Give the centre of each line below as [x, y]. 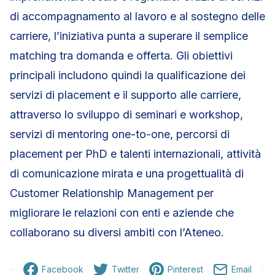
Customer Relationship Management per [112, 193]
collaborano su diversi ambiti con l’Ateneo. [117, 232]
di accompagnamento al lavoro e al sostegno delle [137, 16]
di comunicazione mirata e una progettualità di [127, 173]
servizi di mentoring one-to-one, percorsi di [120, 134]
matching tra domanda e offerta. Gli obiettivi [121, 56]
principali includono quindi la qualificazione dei [128, 75]
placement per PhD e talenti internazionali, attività [135, 154]
